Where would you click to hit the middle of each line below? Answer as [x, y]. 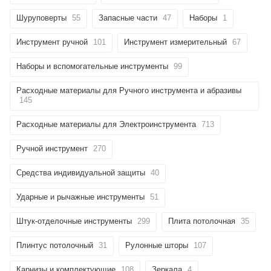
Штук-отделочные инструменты [74, 221]
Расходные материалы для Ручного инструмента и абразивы [129, 90]
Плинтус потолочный [55, 245]
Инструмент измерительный [175, 42]
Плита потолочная [202, 221]
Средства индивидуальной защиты [81, 172]
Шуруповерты [41, 18]
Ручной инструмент [52, 148]
